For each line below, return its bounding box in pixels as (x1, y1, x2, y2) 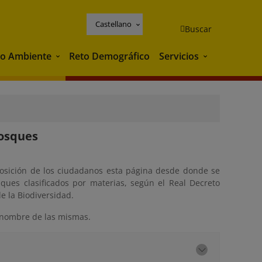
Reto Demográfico (69, 49, 150, 63)
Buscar (185, 23, 212, 35)
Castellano (95, 18, 132, 29)
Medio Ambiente (53, 50, 127, 64)
